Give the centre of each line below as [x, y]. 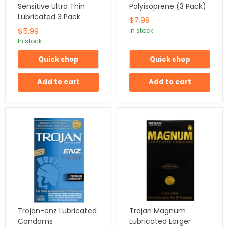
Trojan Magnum [158, 210]
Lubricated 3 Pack [49, 17]
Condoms [35, 221]
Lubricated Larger [160, 221]
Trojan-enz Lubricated [57, 210]
